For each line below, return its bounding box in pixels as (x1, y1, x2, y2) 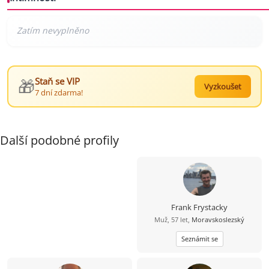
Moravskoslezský (192, 215, 244, 225)
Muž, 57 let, (154, 215, 192, 225)
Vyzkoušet (204, 81, 241, 92)
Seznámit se (181, 234, 218, 244)
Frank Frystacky (171, 202, 228, 213)
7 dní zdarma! (35, 87, 83, 98)
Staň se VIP (35, 75, 80, 88)
